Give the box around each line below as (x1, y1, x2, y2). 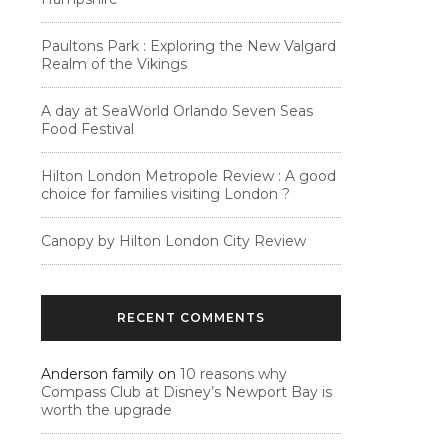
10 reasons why (180, 365, 287, 383)
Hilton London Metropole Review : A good (41, 167, 336, 185)
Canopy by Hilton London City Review (41, 232, 306, 250)
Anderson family (41, 365, 154, 383)
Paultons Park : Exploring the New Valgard (41, 37, 336, 55)
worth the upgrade (41, 401, 172, 419)
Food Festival (41, 120, 134, 138)
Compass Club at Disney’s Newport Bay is (41, 383, 332, 401)
